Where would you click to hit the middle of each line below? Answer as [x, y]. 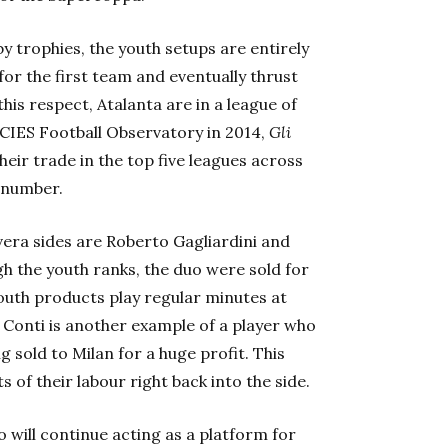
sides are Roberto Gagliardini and [161, 240]
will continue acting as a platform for [153, 433]
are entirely [264, 47]
